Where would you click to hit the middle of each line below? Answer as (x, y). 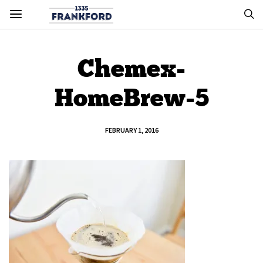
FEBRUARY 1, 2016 (131, 130)
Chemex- (131, 68)
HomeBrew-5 (131, 98)
